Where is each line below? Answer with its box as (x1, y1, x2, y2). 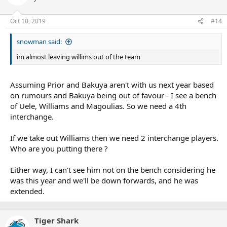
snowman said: (17, 37, 62, 47)
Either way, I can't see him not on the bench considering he (10, 164, 215, 175)
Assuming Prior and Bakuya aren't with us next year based (10, 79, 214, 90)
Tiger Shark (34, 215, 79, 225)
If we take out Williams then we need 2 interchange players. (10, 132, 218, 143)
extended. (10, 185, 45, 196)
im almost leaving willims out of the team (17, 52, 140, 62)
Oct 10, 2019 (10, 17, 46, 26)
